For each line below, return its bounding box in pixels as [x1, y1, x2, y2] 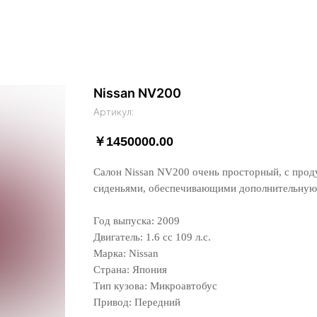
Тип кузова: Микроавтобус [93, 280, 217, 292]
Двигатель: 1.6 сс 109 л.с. [93, 231, 211, 243]
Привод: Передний [93, 296, 180, 309]
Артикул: [93, 106, 134, 118]
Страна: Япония [93, 264, 167, 276]
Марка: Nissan [93, 248, 158, 260]
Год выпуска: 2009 [93, 215, 180, 227]
